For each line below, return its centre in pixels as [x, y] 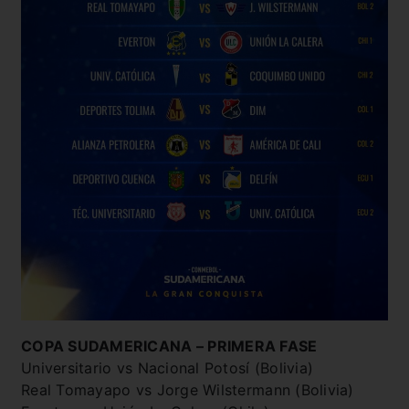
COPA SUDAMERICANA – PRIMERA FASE [169, 346]
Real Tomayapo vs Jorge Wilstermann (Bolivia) [188, 389]
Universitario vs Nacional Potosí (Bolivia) [168, 367]
